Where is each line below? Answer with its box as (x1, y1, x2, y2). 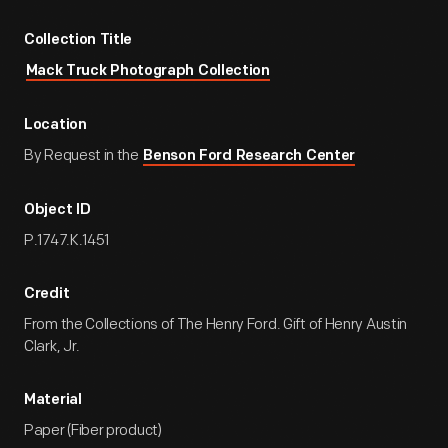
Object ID (24, 203, 91, 218)
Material (24, 393, 82, 408)
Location (24, 118, 87, 133)
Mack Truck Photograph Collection (25, 64, 270, 79)
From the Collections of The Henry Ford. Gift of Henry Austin (24, 315, 408, 334)
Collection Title (24, 33, 133, 48)
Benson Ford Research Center (143, 149, 356, 164)
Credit (24, 287, 70, 302)
